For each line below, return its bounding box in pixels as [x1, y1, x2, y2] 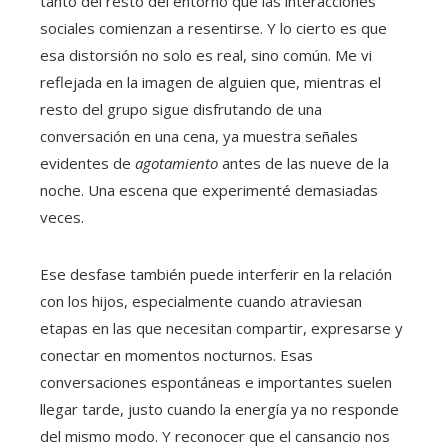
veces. [40, 207, 84, 228]
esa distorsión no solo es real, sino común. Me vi [40, 45, 372, 66]
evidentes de [40, 153, 135, 174]
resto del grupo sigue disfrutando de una [40, 99, 322, 120]
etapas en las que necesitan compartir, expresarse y [40, 318, 403, 339]
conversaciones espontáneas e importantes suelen [40, 372, 392, 393]
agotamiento [135, 153, 218, 174]
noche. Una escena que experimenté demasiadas [40, 180, 378, 201]
